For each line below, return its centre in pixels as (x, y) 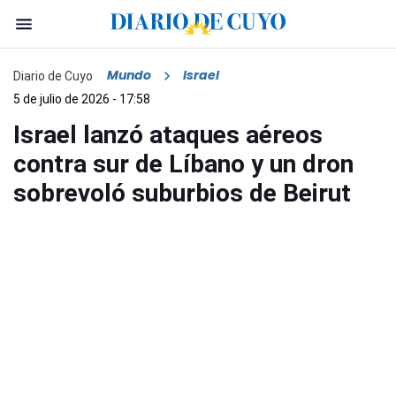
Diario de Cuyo (53, 76)
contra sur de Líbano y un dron (183, 164)
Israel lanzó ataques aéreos (168, 135)
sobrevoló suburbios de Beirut (182, 194)
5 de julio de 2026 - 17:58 (82, 99)
